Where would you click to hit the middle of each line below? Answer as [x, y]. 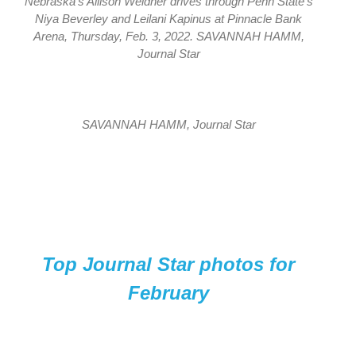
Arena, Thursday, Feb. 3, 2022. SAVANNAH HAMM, [168, 37]
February [168, 292]
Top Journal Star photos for [168, 264]
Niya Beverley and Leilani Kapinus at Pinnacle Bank [168, 19]
